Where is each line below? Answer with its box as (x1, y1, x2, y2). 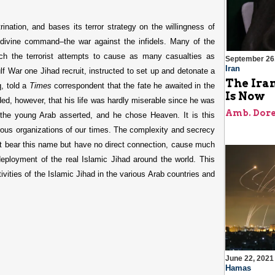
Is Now (225, 90, 265, 103)
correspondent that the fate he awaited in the (51, 81, 215, 91)
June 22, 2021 (225, 254, 274, 263)
